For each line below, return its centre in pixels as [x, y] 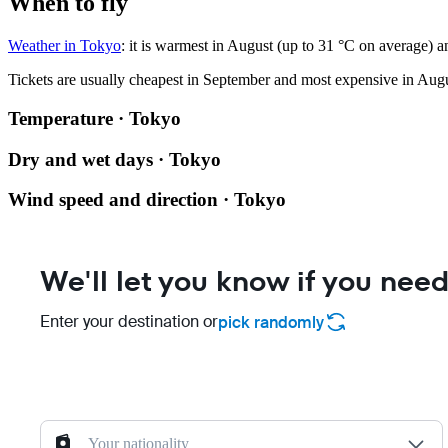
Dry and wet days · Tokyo [114, 159]
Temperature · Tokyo [94, 119]
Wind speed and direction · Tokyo [147, 200]
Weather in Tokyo [64, 46]
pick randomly [271, 322]
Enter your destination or [129, 322]
